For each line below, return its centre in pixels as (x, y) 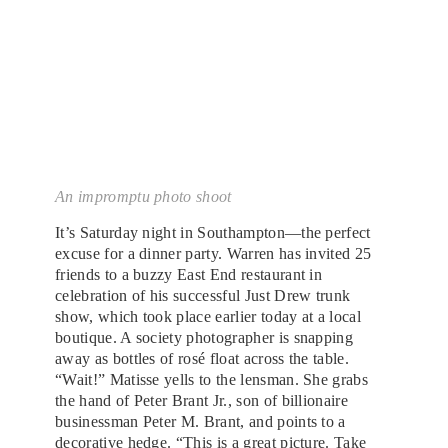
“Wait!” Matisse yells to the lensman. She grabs (212, 379)
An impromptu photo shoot (143, 196)
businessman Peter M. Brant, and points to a (200, 421)
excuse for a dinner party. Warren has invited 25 (213, 253)
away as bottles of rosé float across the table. (202, 358)
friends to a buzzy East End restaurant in (189, 274)
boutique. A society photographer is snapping (204, 337)
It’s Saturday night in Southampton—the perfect (213, 232)
